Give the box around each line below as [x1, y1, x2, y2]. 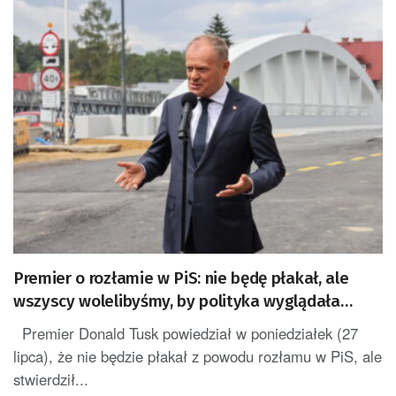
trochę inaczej [13, 314, 115, 335]
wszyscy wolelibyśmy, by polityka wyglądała [13, 291, 340, 312]
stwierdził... [13, 369, 88, 391]
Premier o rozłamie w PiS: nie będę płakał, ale [13, 268, 349, 289]
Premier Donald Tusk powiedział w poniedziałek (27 [13, 323, 358, 345]
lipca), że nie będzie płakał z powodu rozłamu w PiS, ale [13, 346, 382, 368]
